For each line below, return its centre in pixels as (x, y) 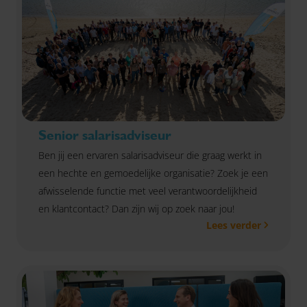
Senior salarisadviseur (105, 135)
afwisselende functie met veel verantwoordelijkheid (148, 191)
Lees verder (234, 225)
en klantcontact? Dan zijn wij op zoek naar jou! (136, 209)
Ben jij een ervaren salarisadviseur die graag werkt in (150, 155)
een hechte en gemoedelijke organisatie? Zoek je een (153, 173)
